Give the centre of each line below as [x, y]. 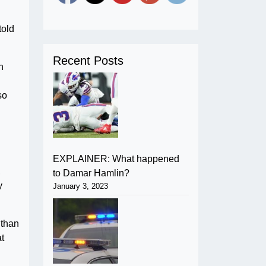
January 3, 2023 [80, 186]
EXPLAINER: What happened [116, 159]
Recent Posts [88, 60]
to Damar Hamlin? [91, 173]
